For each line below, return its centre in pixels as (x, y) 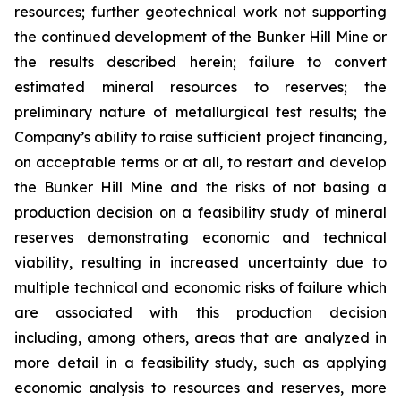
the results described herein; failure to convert (200, 62)
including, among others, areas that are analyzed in (200, 337)
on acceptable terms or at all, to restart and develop (200, 162)
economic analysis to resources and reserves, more (200, 388)
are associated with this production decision (200, 312)
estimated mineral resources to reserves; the (200, 87)
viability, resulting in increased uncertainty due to (200, 262)
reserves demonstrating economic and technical (200, 237)
